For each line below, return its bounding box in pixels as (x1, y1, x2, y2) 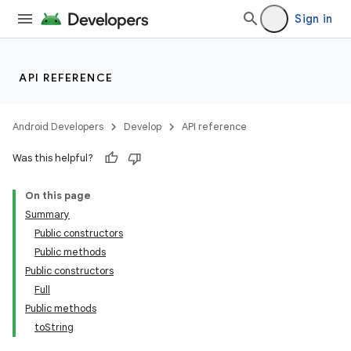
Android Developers (13, 120, 103, 133)
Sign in (295, 12, 332, 26)
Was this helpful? (13, 151, 93, 165)
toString (34, 320, 74, 334)
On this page (25, 189, 91, 202)
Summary (25, 208, 70, 221)
